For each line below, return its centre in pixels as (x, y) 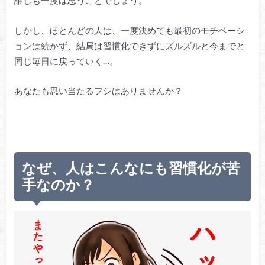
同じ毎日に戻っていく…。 (66, 61)
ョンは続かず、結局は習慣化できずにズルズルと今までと (129, 45)
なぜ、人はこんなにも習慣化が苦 (131, 167)
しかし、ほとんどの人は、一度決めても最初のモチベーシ (129, 30)
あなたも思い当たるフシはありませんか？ (98, 91)
